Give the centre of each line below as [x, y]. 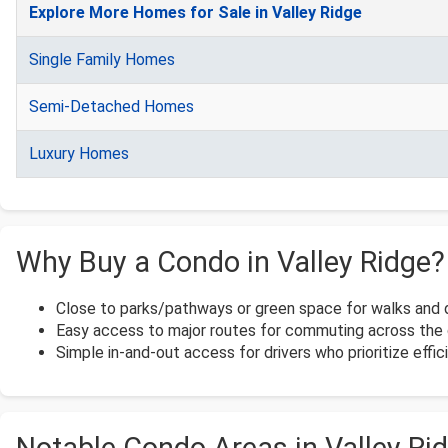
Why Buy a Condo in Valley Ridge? [230, 262]
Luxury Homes [79, 154]
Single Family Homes [102, 60]
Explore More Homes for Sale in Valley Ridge [195, 13]
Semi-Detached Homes [111, 107]
